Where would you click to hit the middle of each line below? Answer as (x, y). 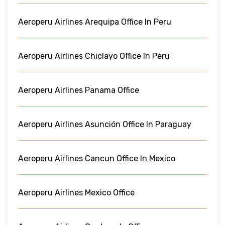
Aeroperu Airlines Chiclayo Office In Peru (94, 56)
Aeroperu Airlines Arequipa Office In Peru (95, 22)
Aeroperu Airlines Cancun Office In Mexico (97, 158)
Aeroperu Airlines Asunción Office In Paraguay (105, 124)
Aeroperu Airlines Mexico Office (76, 192)
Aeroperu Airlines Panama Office (79, 90)
